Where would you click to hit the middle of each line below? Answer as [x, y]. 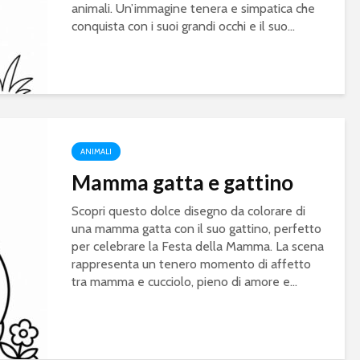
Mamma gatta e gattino [182, 183]
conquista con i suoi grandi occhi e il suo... [183, 27]
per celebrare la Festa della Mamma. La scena [198, 247]
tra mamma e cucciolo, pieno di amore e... [184, 282]
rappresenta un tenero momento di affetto [191, 264]
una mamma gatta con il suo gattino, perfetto [196, 229]
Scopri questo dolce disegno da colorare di [188, 211]
